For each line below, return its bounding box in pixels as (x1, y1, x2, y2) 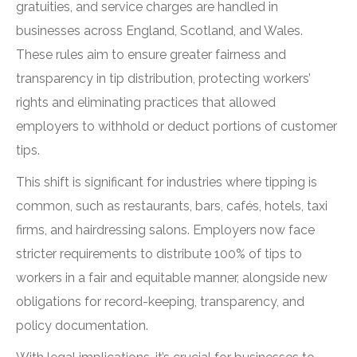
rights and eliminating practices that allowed (16, 95, 276, 110)
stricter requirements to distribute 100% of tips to (16, 246, 302, 261)
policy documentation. (16, 318, 148, 333)
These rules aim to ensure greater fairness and (16, 47, 286, 62)
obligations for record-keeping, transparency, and (16, 294, 304, 309)
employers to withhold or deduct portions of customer (16, 119, 337, 134)
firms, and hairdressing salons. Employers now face (16, 222, 315, 237)
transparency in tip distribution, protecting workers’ (16, 71, 311, 86)
